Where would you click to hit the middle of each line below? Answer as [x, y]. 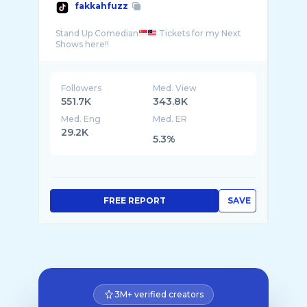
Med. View [175, 88]
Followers [81, 88]
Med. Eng [81, 119]
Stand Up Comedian [97, 33]
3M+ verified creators [159, 294]
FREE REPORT [134, 200]
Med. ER [170, 119]
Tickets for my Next [199, 33]
